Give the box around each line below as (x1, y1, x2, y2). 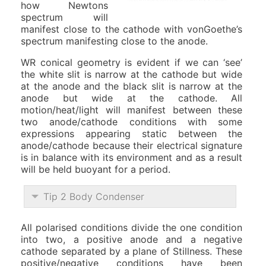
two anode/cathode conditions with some (21, 115, 242, 128)
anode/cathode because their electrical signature (21, 139, 242, 151)
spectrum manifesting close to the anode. (21, 34, 208, 47)
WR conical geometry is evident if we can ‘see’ (21, 56, 242, 68)
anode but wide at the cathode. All (21, 91, 242, 104)
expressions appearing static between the (21, 127, 242, 140)
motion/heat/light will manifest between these (21, 103, 242, 116)
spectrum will (21, 11, 108, 23)
